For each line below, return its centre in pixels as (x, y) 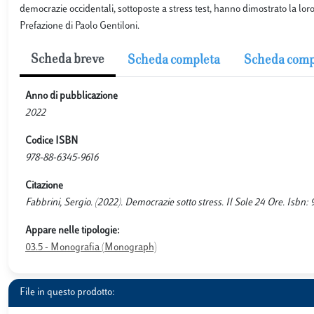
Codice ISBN (52, 141)
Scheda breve (68, 60)
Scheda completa (174, 61)
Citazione (44, 186)
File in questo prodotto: (67, 292)
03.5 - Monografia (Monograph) (91, 247)
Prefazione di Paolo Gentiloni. (80, 26)
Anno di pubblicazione (71, 96)
